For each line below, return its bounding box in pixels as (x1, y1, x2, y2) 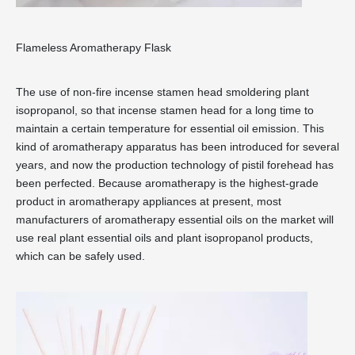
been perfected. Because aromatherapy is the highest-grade (16, 177, 319, 190)
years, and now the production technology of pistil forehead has (16, 158, 334, 172)
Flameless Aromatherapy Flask (16, 41, 171, 55)
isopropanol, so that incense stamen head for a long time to (16, 104, 314, 117)
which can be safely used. (16, 250, 145, 263)
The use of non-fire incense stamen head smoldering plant (16, 86, 309, 99)
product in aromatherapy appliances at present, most (16, 195, 281, 208)
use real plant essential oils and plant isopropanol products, (16, 231, 313, 245)
